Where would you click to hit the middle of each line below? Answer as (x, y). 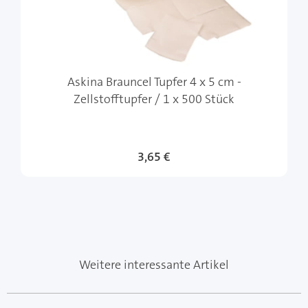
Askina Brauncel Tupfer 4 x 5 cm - (154, 82)
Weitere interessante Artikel (154, 265)
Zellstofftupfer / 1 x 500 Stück (154, 99)
